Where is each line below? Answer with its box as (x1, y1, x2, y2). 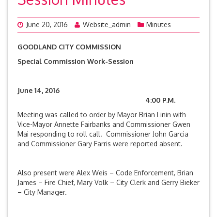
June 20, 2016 (26, 20, 68, 29)
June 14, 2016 (17, 86, 176, 94)
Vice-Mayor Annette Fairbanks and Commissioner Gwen (17, 120, 190, 128)
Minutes (146, 20, 171, 29)
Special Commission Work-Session (17, 57, 134, 65)
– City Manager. (17, 188, 69, 196)
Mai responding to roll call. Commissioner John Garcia (17, 130, 188, 138)
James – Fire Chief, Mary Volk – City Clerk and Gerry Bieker (17, 178, 200, 186)
